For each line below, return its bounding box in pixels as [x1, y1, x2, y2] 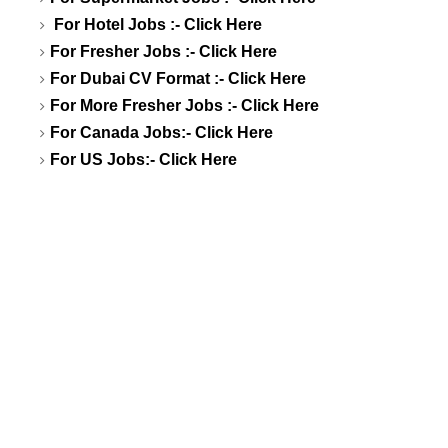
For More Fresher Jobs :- [50, 96, 241, 114]
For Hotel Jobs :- [50, 15, 184, 33]
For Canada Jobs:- [50, 123, 195, 141]
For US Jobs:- [50, 150, 159, 168]
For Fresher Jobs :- [50, 42, 199, 60]
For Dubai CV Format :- [50, 69, 228, 87]
